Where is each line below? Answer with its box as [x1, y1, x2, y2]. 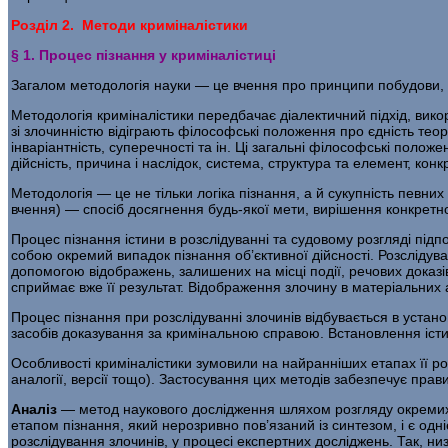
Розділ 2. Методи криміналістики [11, 16, 248, 33]
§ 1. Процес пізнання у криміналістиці [11, 46, 276, 63]
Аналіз [11, 400, 57, 417]
